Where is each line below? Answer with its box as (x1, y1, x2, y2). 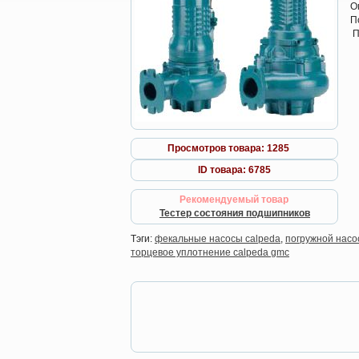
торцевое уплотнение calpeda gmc (131, 247, 289, 258)
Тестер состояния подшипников (159, 208, 310, 219)
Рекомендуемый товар (179, 194, 288, 205)
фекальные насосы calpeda (155, 233, 280, 244)
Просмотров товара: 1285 (167, 143, 289, 154)
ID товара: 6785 (198, 164, 271, 175)
